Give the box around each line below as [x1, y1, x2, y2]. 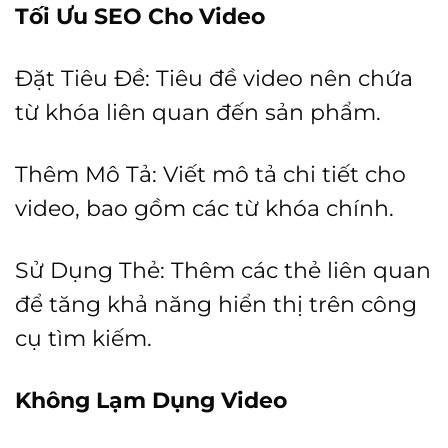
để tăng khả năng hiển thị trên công [15, 291, 417, 318]
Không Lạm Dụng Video [15, 387, 287, 414]
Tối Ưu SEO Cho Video [15, 3, 265, 30]
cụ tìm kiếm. [15, 325, 152, 352]
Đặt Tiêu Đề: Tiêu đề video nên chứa [15, 65, 413, 92]
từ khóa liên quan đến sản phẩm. [15, 99, 381, 126]
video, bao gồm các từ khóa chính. [15, 195, 394, 222]
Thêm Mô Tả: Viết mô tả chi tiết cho [15, 161, 406, 188]
